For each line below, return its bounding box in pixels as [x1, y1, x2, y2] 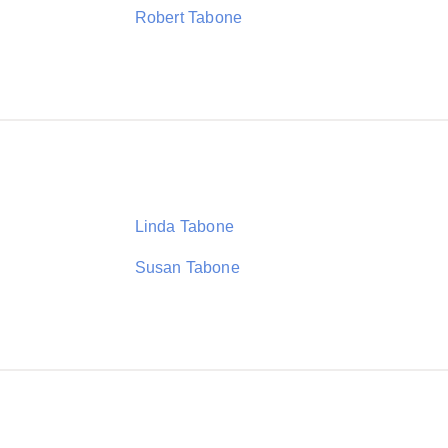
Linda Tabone [134, 218, 234, 235]
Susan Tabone [134, 259, 240, 276]
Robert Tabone [134, 9, 243, 26]
